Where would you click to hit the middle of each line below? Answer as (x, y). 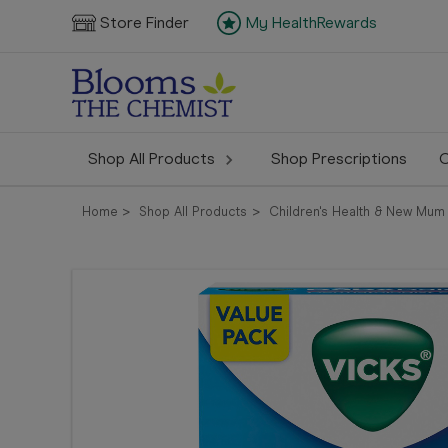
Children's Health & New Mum (356, 211)
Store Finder (144, 23)
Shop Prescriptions (339, 158)
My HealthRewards (311, 23)
